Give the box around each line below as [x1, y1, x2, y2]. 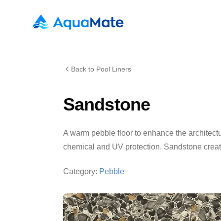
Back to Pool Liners [71, 65, 131, 73]
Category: [63, 167, 97, 176]
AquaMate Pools [31, 15, 89, 23]
